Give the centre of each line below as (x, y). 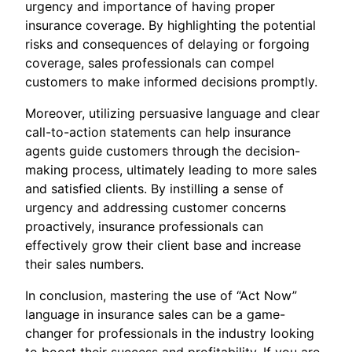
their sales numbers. (84, 264)
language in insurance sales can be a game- (155, 315)
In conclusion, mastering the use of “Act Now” (161, 296)
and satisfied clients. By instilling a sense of (154, 189)
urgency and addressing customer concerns (156, 208)
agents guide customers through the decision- (163, 151)
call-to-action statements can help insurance (158, 132)
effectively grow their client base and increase (163, 246)
